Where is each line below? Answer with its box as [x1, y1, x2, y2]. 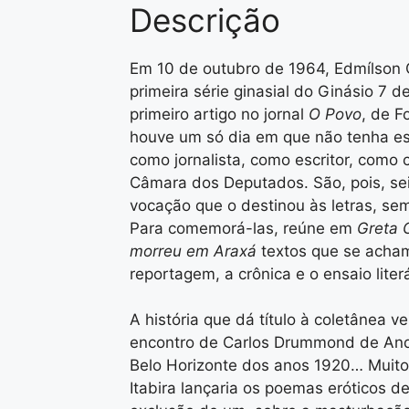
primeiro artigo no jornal [130, 104, 309, 123]
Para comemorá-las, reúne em [130, 218, 357, 237]
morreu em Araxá [130, 241, 261, 260]
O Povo [309, 104, 362, 123]
